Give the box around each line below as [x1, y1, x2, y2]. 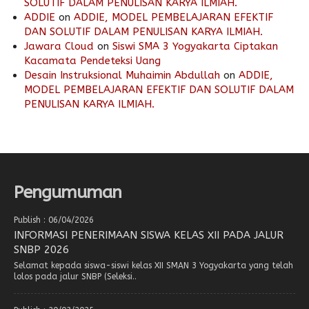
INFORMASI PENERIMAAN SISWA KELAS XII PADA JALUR [14, 228, 283, 241]
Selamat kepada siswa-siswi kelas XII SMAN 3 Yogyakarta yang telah [14, 260, 293, 270]
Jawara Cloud [24, 39, 94, 52]
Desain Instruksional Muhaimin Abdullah [24, 68, 220, 81]
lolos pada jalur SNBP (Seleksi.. [14, 271, 137, 281]
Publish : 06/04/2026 [14, 215, 94, 225]
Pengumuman [14, 181, 121, 203]
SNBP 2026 [14, 243, 69, 256]
